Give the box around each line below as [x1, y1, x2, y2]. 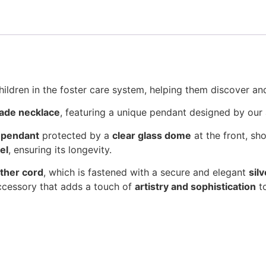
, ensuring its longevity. [8, 143, 112, 156]
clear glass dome [112, 129, 191, 141]
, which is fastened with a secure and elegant [43, 166, 249, 179]
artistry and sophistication [135, 180, 256, 193]
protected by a [39, 129, 112, 141]
